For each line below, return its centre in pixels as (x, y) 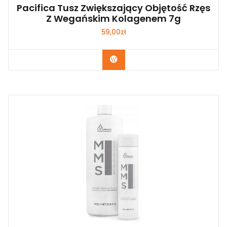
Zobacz (131, 60)
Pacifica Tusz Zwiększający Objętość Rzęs (113, 8)
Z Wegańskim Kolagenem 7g (113, 18)
